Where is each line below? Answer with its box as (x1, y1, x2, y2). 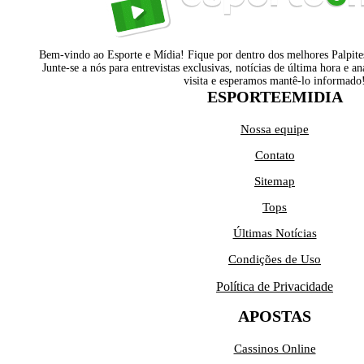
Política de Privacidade (216, 279, 333, 294)
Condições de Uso (228, 253, 321, 266)
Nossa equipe (240, 123, 309, 136)
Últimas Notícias (232, 227, 317, 240)
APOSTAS (238, 307, 311, 326)
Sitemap (254, 175, 295, 188)
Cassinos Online (233, 342, 316, 356)
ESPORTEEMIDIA (206, 88, 343, 106)
